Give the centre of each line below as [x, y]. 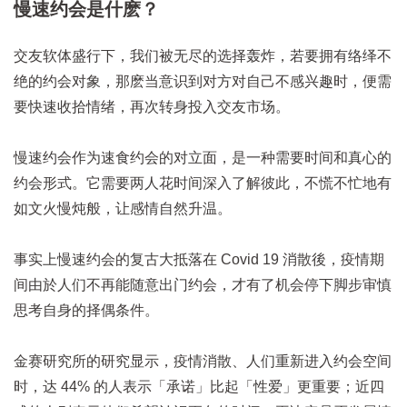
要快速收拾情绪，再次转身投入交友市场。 [152, 106]
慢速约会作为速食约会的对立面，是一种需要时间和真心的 [203, 157]
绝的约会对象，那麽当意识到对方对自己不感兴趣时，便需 [203, 81]
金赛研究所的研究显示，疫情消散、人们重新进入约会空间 [203, 361]
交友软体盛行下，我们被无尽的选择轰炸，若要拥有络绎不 [203, 55]
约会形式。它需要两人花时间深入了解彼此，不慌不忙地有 [203, 183]
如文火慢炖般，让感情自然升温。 [123, 208]
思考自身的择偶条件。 [86, 310]
